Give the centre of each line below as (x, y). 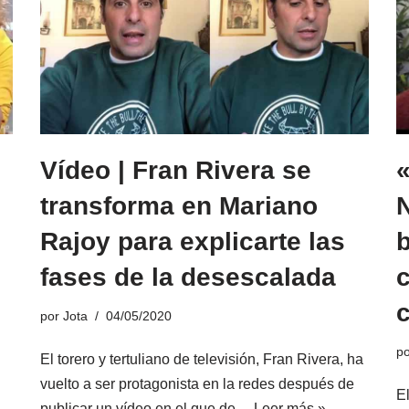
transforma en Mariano (179, 205)
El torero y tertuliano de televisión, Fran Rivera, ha (202, 359)
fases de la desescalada (188, 277)
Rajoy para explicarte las (193, 241)
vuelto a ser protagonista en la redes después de (197, 383)
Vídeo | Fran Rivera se (176, 170)
